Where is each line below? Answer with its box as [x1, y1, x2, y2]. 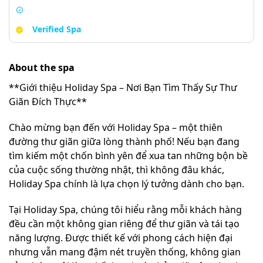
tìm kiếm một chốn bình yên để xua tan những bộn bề [9, 149, 248, 162]
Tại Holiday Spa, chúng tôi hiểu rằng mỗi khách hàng [9, 203, 242, 216]
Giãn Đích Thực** [9, 95, 87, 108]
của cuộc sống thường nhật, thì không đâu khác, [9, 163, 224, 176]
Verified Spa [32, 23, 81, 35]
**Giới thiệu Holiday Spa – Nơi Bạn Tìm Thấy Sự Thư [9, 80, 237, 94]
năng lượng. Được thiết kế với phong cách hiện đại [9, 231, 232, 244]
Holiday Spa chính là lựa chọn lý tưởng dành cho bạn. [9, 177, 244, 190]
